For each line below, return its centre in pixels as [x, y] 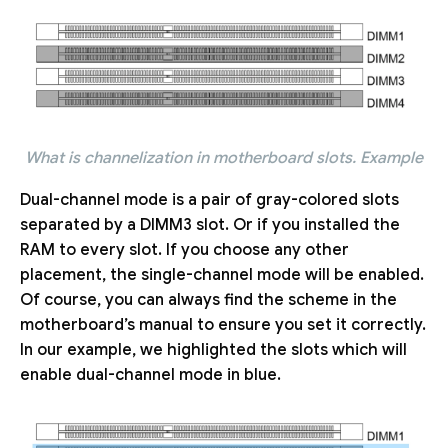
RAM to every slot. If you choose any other [184, 249]
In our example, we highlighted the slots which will [213, 349]
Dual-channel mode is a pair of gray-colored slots [209, 199]
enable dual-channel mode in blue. [150, 374]
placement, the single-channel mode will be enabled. [222, 274]
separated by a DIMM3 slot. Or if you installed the [210, 224]
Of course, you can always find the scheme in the [208, 299]
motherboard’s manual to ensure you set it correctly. [223, 324]
